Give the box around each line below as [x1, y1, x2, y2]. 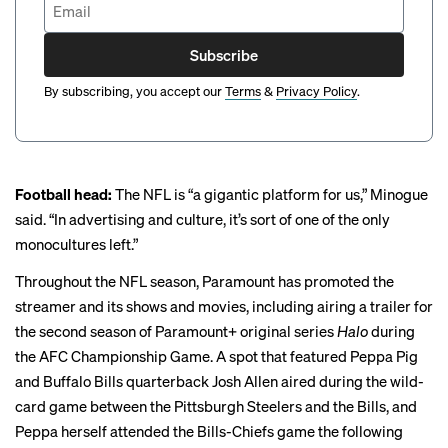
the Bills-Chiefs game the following [170, 421, 403, 442]
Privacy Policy [276, 82, 357, 100]
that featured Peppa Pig [258, 346, 418, 367]
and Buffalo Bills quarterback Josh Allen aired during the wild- [15, 371, 424, 392]
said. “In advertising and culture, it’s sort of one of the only [15, 209, 390, 230]
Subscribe [190, 44, 258, 65]
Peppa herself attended [15, 421, 170, 442]
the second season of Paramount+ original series [15, 321, 337, 342]
